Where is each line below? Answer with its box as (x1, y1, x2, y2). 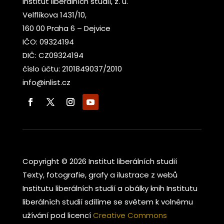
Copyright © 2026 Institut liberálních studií (22, 156, 177, 167)
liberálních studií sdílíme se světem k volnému (22, 196, 193, 207)
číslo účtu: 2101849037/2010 (22, 63, 122, 74)
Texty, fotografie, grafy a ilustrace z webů (22, 169, 177, 180)
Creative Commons (92, 210, 167, 221)
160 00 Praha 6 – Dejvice (22, 23, 110, 34)
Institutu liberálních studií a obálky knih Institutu (22, 183, 197, 194)
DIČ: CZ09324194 (22, 50, 83, 61)
